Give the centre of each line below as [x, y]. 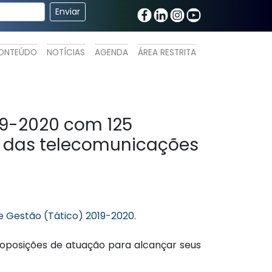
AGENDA [111, 53]
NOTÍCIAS [66, 53]
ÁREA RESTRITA [167, 53]
